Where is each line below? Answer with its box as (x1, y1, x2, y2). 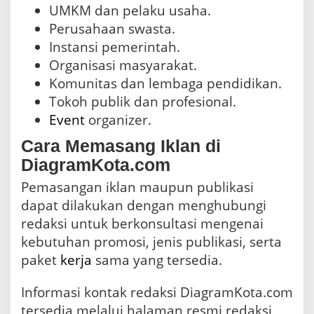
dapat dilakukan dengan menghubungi (21, 196, 266, 215)
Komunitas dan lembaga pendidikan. (49, 74, 282, 93)
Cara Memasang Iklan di (21, 136, 221, 156)
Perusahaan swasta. (49, 19, 175, 38)
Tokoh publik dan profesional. (49, 92, 236, 111)
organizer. (85, 110, 151, 129)
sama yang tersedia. (92, 251, 222, 270)
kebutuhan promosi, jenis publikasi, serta (21, 233, 282, 252)
